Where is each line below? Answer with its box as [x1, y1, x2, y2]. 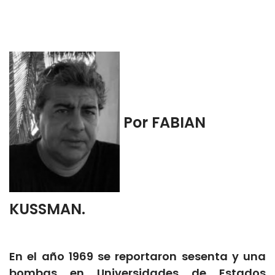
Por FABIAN [120, 112, 206, 133]
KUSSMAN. [9, 199, 85, 220]
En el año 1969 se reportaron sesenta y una [9, 249, 266, 265]
